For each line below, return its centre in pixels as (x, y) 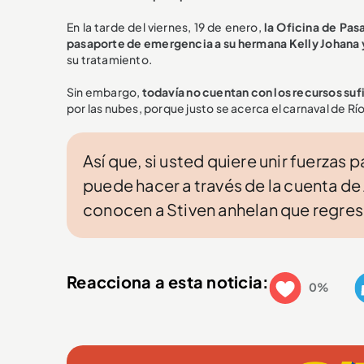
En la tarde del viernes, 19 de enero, (165, 27)
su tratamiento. (109, 59)
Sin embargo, (104, 92)
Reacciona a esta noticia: (168, 281)
